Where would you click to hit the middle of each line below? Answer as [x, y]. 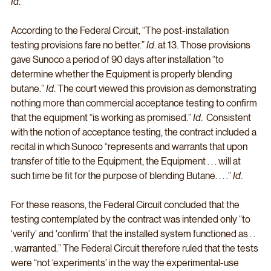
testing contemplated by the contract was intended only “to [132, 220]
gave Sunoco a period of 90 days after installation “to [118, 60]
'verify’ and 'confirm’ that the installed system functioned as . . [134, 234]
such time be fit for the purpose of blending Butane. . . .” [122, 176]
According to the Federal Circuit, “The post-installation [121, 31]
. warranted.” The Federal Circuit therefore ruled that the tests [135, 249]
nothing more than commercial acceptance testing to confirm [135, 103]
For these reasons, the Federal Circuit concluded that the [126, 205]
